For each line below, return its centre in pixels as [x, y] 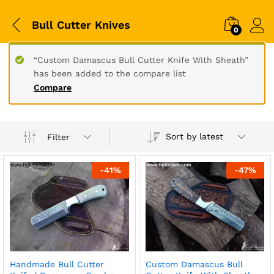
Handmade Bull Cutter [57, 264]
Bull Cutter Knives [81, 24]
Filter [59, 137]
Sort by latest [194, 136]
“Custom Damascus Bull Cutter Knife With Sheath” [141, 60]
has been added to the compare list [110, 73]
